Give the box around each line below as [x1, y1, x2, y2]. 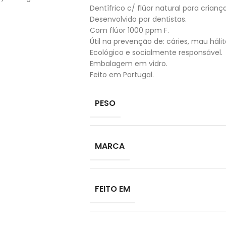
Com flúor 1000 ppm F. [89, 25, 169, 35]
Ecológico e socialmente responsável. [89, 47, 222, 58]
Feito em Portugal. [89, 70, 154, 80]
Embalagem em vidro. [89, 59, 167, 69]
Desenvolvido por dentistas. [89, 14, 187, 24]
